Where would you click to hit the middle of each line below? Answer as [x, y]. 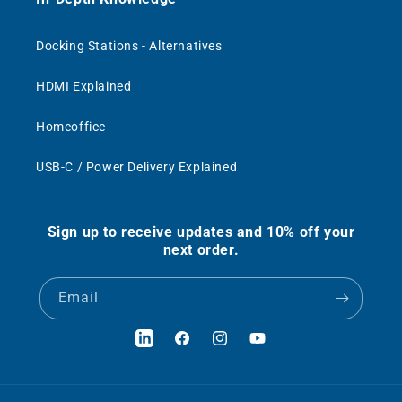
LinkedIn [161, 348]
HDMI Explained [84, 87]
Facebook [202, 348]
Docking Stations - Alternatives [129, 46]
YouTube [274, 348]
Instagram [242, 348]
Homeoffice [71, 127]
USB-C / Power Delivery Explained [137, 167]
